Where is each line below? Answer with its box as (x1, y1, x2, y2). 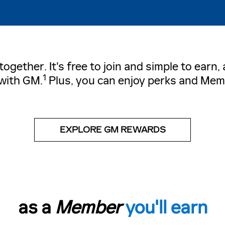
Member (55, 197, 122, 219)
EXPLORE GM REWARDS (59, 125, 166, 135)
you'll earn (125, 197, 207, 219)
